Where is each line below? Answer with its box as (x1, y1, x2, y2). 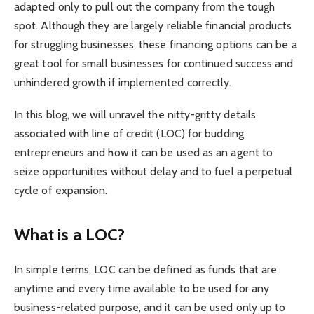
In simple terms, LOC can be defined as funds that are (14, 263, 278, 277)
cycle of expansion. (14, 183, 108, 197)
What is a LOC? (14, 224, 125, 245)
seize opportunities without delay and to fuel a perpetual (14, 164, 293, 178)
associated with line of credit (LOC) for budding (14, 126, 244, 140)
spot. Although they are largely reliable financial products (14, 18, 292, 32)
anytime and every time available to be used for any (14, 282, 270, 296)
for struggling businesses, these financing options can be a (14, 37, 297, 51)
